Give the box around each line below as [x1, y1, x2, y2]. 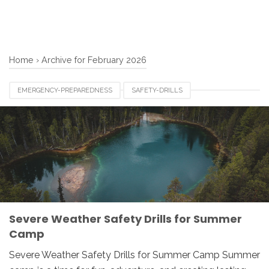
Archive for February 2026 [41, 55, 147, 65]
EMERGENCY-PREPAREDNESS [17, 86, 112, 94]
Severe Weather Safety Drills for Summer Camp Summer [9, 249, 260, 261]
